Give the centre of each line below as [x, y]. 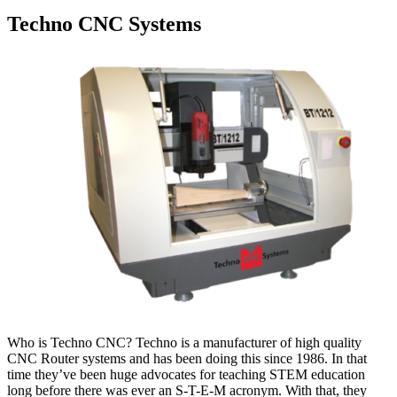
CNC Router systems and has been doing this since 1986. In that [187, 358]
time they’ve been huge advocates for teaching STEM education [186, 374]
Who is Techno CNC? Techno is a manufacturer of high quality [184, 342]
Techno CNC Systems [104, 23]
